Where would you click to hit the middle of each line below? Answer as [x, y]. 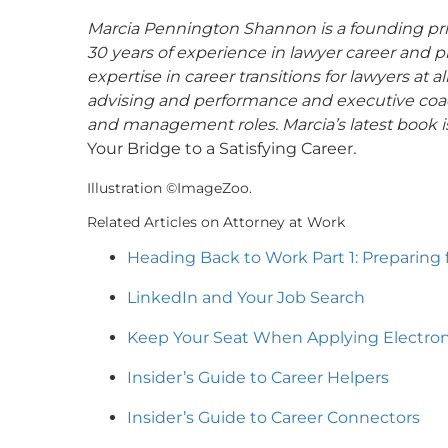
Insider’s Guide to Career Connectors [273, 417]
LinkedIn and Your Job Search [246, 297]
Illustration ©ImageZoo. [169, 187]
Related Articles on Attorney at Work [216, 221]
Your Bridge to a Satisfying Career [220, 148]
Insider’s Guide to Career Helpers [258, 377]
